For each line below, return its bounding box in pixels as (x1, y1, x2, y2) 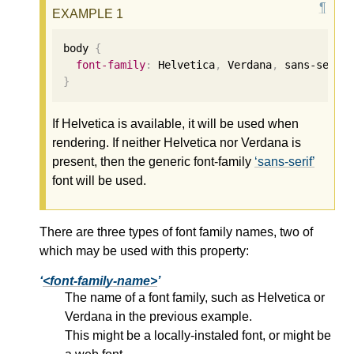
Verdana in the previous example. (65, 309, 252, 323)
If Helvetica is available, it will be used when (52, 116, 299, 130)
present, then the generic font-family (52, 154, 254, 168)
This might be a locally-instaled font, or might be (65, 328, 331, 342)
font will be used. (52, 173, 146, 187)
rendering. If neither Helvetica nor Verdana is (52, 135, 301, 149)
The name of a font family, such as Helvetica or (65, 290, 325, 304)
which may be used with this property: (40, 243, 249, 258)
